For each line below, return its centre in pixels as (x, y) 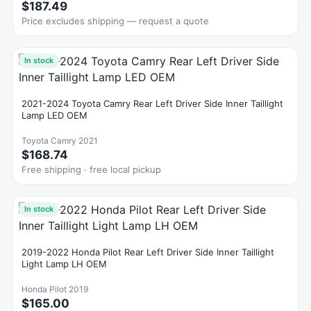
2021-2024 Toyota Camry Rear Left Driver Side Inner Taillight (152, 103)
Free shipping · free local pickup (91, 169)
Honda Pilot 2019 (55, 289)
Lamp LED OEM (54, 115)
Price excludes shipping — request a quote (115, 21)
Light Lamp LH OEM (64, 264)
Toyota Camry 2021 (60, 141)
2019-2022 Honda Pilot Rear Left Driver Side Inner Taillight (148, 252)
